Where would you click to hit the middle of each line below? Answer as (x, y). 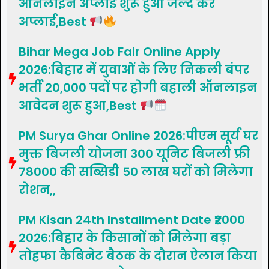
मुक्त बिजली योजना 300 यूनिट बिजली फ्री (134, 154)
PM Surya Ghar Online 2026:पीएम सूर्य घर (138, 136)
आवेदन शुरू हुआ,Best (79, 106)
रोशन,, (37, 190)
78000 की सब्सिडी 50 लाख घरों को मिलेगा (136, 172)
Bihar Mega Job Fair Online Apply (119, 52)
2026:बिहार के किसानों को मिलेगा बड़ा (125, 238)
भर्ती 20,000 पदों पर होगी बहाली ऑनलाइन (138, 88)
